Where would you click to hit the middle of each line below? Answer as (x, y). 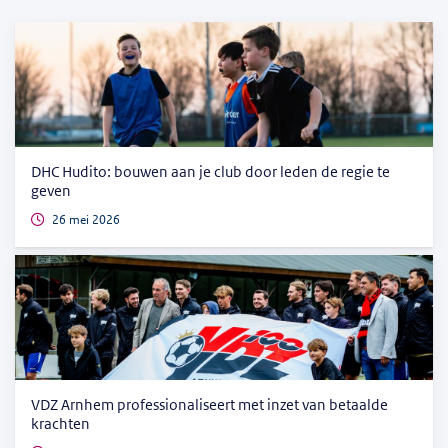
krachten (60, 424)
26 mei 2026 (86, 220)
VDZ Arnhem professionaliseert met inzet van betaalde (209, 405)
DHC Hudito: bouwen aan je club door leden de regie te (210, 172)
